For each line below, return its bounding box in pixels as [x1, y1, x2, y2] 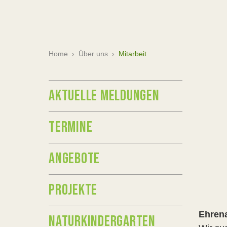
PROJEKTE [49, 181, 97, 199]
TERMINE [49, 118, 93, 136]
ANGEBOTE [49, 149, 100, 168]
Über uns [79, 50, 108, 58]
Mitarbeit [119, 50, 146, 58]
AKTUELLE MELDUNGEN [49, 87, 160, 105]
